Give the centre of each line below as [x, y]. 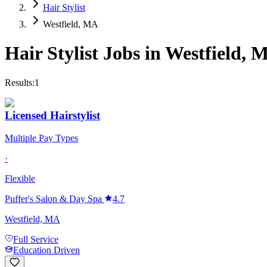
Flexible [20, 179]
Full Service [36, 240]
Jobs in [132, 53]
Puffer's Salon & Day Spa [53, 199]
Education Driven [46, 250]
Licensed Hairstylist [52, 115]
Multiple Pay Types [41, 138]
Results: [20, 82]
